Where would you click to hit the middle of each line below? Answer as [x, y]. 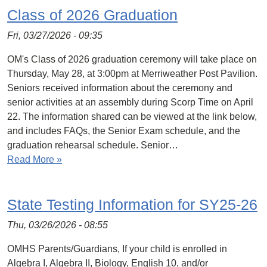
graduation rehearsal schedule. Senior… [93, 145]
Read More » [35, 159]
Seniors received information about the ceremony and [120, 88]
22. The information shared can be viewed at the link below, [132, 117]
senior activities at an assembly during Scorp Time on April [130, 102]
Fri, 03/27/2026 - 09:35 [55, 35]
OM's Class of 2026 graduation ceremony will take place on [132, 59]
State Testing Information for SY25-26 [132, 204]
